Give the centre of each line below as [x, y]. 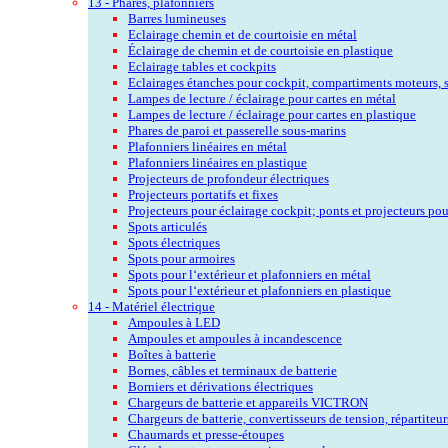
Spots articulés [167, 226]
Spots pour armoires [181, 258]
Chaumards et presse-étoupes [206, 434]
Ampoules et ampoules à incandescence [235, 338]
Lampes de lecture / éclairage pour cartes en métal [262, 98]
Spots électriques [174, 242]
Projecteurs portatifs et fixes [203, 194]
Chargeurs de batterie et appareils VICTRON [248, 402]
